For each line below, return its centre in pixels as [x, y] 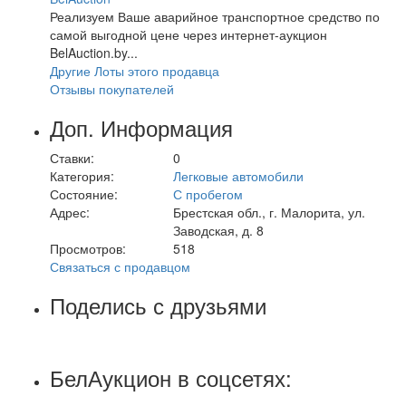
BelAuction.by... [94, 52]
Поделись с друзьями [158, 304]
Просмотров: [88, 248]
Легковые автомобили [238, 175]
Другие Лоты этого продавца [135, 70]
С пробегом [208, 193]
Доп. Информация [141, 127]
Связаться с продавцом [120, 266]
